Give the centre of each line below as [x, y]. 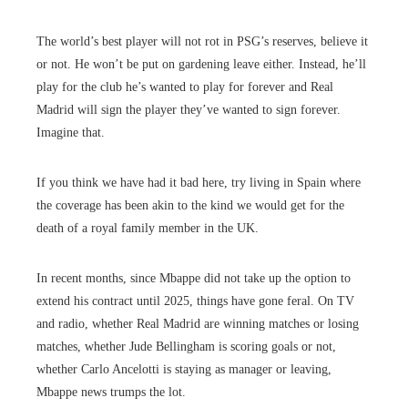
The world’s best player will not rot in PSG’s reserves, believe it [202, 41]
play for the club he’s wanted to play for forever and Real [185, 87]
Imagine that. [71, 132]
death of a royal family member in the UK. [148, 228]
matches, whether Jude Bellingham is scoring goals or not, [186, 346]
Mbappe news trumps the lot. [111, 392]
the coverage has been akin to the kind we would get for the [190, 205]
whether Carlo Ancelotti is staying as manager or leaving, [184, 369]
